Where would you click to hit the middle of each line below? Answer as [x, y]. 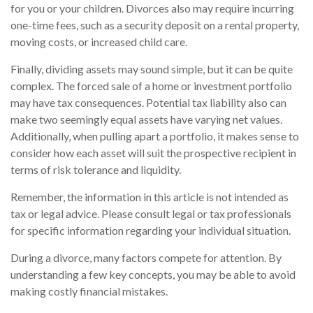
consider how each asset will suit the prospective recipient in [153, 153]
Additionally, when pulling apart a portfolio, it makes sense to [155, 136]
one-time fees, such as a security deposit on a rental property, [155, 25]
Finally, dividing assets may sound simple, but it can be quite [152, 69]
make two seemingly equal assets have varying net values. [146, 119]
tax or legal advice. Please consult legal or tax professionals [151, 214]
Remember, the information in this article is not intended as [150, 197]
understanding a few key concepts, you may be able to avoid [153, 275]
